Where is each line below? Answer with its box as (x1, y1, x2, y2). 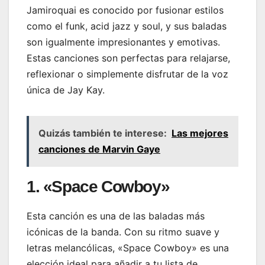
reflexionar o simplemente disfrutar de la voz (27, 68, 228, 80)
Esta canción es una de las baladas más (27, 209, 205, 222)
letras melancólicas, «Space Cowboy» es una (27, 241, 229, 254)
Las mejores (172, 127, 228, 140)
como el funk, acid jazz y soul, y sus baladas (27, 20, 227, 33)
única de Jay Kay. (27, 84, 105, 96)
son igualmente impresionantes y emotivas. (27, 36, 220, 49)
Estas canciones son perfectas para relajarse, (27, 52, 230, 64)
